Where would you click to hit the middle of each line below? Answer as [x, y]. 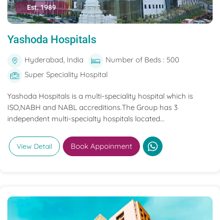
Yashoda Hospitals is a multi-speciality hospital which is [100, 96]
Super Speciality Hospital [66, 74]
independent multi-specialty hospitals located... [86, 119]
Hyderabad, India [54, 60]
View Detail [34, 146]
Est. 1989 [41, 7]
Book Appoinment [101, 146]
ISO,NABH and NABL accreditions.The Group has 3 [93, 107]
